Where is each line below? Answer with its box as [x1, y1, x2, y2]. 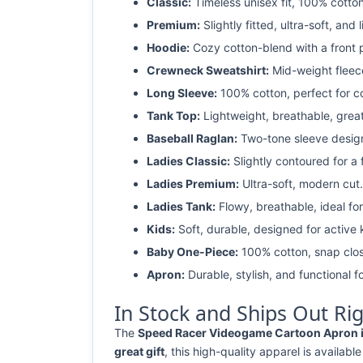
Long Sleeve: [147, 86, 217, 100]
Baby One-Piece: [147, 245, 238, 258]
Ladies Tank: [147, 199, 216, 213]
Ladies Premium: [147, 177, 239, 190]
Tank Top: [147, 109, 200, 122]
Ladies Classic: [147, 154, 230, 168]
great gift [114, 344, 164, 358]
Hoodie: [147, 41, 190, 54]
